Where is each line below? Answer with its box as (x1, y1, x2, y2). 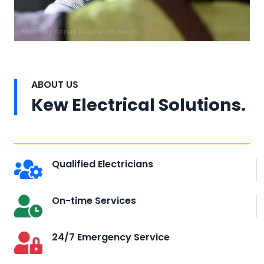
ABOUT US (31, 77, 78, 91)
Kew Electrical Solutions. (31, 93, 246, 117)
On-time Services (52, 193, 136, 207)
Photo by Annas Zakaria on (20, 25, 116, 37)
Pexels (116, 25, 138, 37)
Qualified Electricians (52, 157, 153, 171)
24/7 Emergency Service (52, 230, 170, 244)
